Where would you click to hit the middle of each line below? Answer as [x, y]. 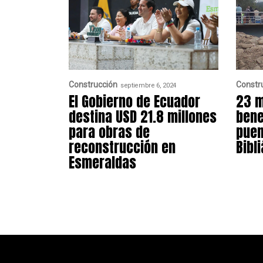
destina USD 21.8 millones [143, 117]
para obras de [109, 132]
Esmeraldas [102, 163]
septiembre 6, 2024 [149, 85]
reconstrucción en [122, 148]
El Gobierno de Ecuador [134, 102]
